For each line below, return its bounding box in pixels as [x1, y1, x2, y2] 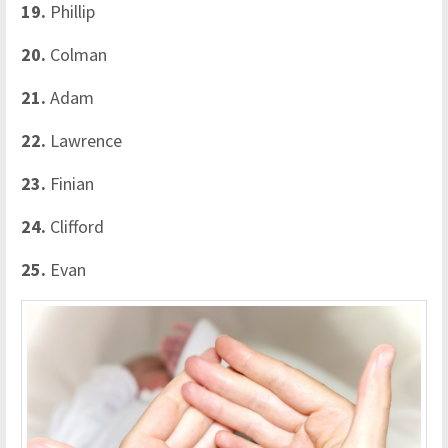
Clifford [50, 214, 108, 238]
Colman [50, 42, 111, 66]
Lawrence [46, 128, 126, 152]
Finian [46, 171, 98, 195]
